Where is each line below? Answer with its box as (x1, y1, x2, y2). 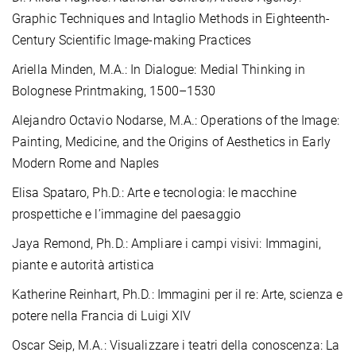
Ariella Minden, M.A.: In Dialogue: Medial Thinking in (12, 61, 306, 77)
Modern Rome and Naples (12, 155, 160, 171)
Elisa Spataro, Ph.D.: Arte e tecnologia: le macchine (12, 184, 297, 200)
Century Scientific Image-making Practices (12, 32, 252, 48)
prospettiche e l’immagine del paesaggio (12, 206, 241, 222)
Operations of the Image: (200, 112, 339, 128)
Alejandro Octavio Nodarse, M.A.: (12, 112, 198, 128)
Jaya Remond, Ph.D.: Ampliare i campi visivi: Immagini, (12, 235, 322, 251)
